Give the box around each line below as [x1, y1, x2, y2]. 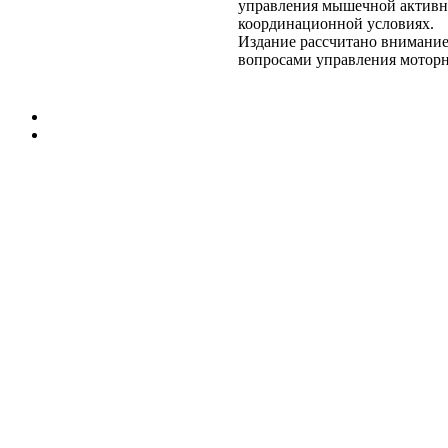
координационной [238, 14, 363, 32]
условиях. [363, 14, 434, 32]
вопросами [238, 50, 316, 68]
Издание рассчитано [238, 32, 381, 50]
